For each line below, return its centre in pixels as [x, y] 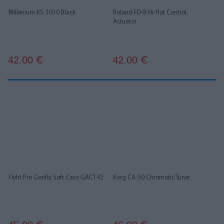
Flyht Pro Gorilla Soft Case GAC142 [56, 178]
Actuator [125, 22]
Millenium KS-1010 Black [42, 13]
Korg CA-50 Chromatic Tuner [151, 178]
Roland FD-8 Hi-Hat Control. [150, 13]
